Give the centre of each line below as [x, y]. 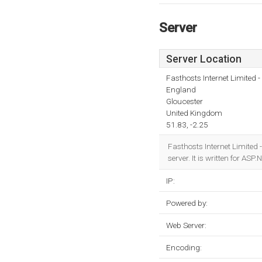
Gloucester [185, 101]
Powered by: [187, 203]
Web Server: [186, 225]
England [181, 89]
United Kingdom [194, 113]
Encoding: [184, 247]
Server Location [204, 59]
